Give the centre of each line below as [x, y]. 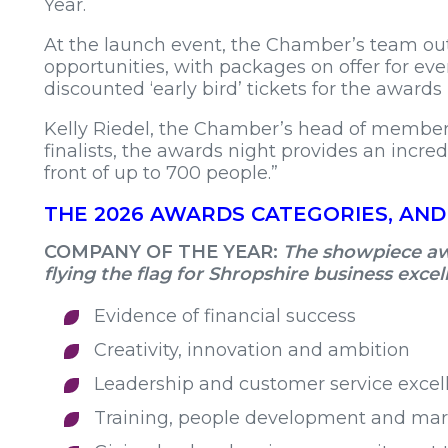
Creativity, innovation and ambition [252, 350]
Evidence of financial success [225, 316]
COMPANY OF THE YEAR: [163, 252]
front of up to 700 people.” [161, 173]
